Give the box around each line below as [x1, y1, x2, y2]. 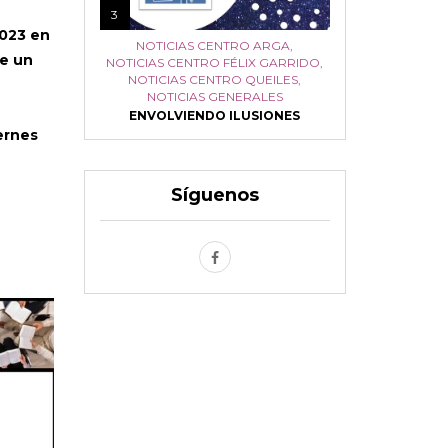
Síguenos [170, 184, 259, 206]
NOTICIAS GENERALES [146, 89, 283, 104]
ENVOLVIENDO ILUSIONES [129, 108, 301, 123]
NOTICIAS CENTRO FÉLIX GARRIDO [106, 55, 321, 70]
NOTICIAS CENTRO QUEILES [128, 72, 299, 87]
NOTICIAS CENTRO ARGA [136, 38, 291, 53]
